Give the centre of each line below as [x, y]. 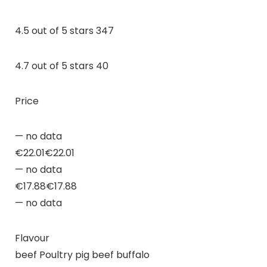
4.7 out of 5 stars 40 [61, 66]
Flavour [32, 238]
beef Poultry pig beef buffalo [82, 254]
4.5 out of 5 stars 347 [64, 30]
